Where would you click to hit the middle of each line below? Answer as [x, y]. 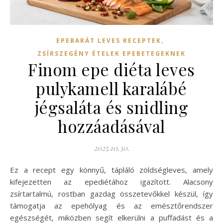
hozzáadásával [111, 126]
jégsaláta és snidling [111, 107]
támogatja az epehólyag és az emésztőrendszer [111, 206]
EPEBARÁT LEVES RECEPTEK [109, 41]
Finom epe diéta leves [111, 69]
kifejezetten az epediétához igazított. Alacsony [111, 182]
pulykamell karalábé [111, 88]
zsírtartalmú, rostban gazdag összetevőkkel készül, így [111, 194]
